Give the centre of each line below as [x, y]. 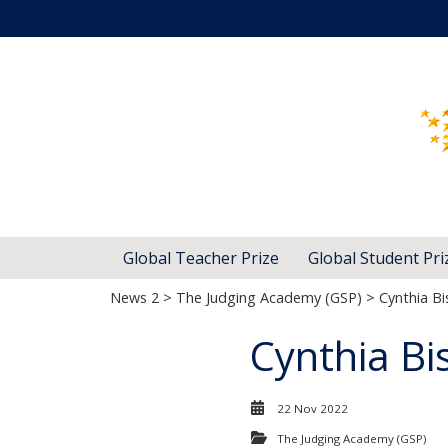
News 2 [134, 297]
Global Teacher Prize [201, 258]
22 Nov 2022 [312, 408]
